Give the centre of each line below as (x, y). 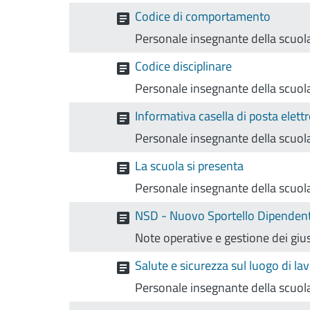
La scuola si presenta (190, 166)
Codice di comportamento (203, 16)
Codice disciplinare (184, 66)
